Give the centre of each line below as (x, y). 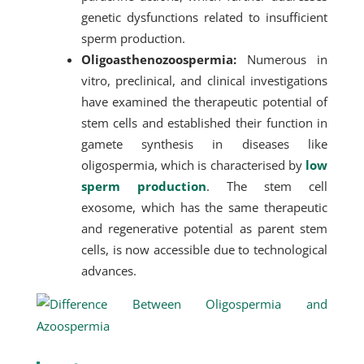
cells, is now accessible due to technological (204, 249)
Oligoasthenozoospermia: (158, 59)
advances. (108, 271)
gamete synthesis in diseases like (204, 144)
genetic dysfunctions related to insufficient (204, 17)
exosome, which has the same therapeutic (204, 207)
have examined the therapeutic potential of (204, 102)
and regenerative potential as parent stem (204, 228)
